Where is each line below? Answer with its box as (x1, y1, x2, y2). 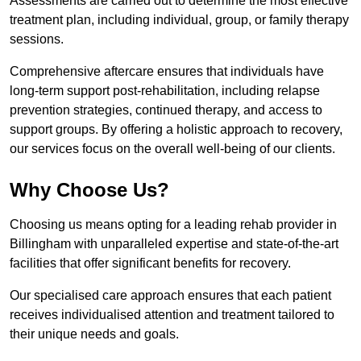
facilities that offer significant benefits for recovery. (10, 256, 291, 271)
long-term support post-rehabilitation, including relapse (10, 84, 320, 98)
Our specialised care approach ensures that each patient (10, 288, 331, 303)
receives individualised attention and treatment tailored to (10, 308, 334, 322)
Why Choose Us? (10, 179, 169, 201)
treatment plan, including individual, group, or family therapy (10, 13, 349, 27)
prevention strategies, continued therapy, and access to (10, 103, 322, 118)
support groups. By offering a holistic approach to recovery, (10, 122, 342, 137)
